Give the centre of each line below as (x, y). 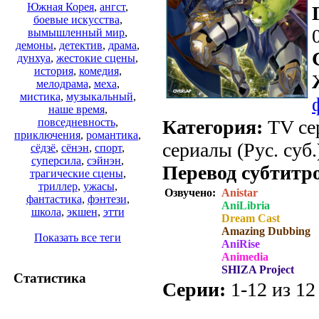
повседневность (76, 122)
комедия (99, 71)
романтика (112, 135)
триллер (58, 187)
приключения (47, 135)
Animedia (245, 256)
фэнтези (107, 199)
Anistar (240, 192)
